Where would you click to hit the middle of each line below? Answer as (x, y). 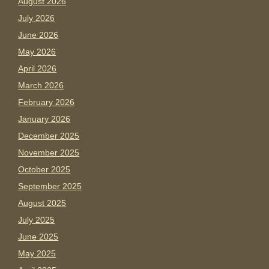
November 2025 (49, 153)
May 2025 (37, 254)
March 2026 (41, 86)
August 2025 (42, 203)
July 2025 (37, 220)
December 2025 (49, 136)
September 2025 (50, 186)
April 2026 (38, 69)
